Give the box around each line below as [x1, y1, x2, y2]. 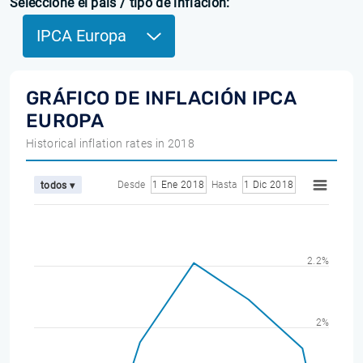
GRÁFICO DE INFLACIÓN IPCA [26, 87, 297, 109]
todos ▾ [41, 179, 75, 191]
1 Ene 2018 [152, 179, 204, 190]
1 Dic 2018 [244, 179, 293, 190]
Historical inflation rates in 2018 [26, 137, 194, 150]
